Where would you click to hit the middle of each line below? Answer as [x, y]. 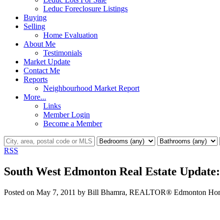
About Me [40, 44]
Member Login [67, 114]
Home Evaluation [70, 35]
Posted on [20, 192]
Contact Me [42, 70]
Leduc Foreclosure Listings [85, 8]
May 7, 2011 [56, 192]
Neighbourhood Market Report [91, 88]
